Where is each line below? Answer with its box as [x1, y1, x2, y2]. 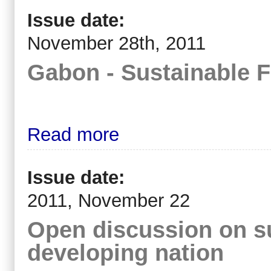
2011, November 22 [27, 189, 190, 211]
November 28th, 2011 [27, 33, 206, 54]
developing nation [27, 239, 224, 266]
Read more [27, 124, 119, 146]
